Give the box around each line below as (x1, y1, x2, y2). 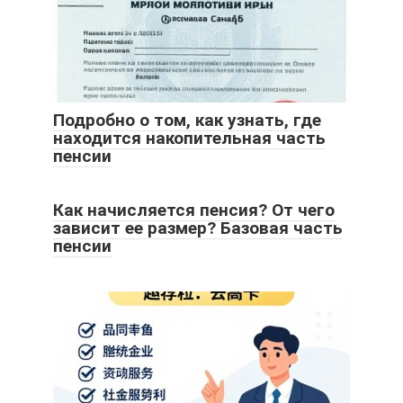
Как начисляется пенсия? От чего (53, 199, 335, 220)
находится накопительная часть (53, 127, 326, 148)
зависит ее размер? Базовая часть (53, 217, 343, 238)
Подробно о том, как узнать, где (53, 109, 321, 130)
